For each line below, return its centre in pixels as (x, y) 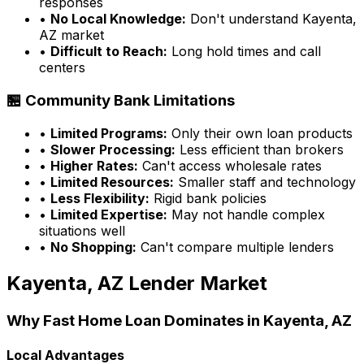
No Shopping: (93, 247)
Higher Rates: (94, 165)
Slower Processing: (113, 149)
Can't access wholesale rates (230, 165)
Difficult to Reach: (109, 52)
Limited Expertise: (109, 214)
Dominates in (212, 320)
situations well (82, 230)
